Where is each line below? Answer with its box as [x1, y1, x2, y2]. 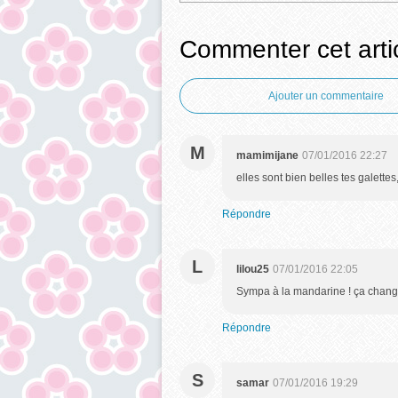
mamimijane [236, 149, 298, 162]
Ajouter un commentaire [268, 90, 384, 102]
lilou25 [236, 263, 269, 275]
